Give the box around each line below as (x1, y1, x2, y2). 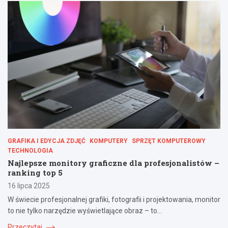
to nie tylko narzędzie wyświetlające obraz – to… (8, 206, 162, 215)
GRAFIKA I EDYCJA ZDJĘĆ (8, 137, 85, 145)
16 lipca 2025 (8, 181, 50, 190)
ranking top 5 (8, 167, 63, 178)
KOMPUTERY (90, 137, 128, 145)
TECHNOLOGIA (8, 147, 53, 154)
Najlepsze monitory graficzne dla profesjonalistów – (8, 157, 219, 168)
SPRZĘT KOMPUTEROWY (132, 137, 206, 145)
